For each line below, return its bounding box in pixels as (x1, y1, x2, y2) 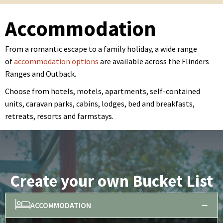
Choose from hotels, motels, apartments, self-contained (5, 86, 200, 96)
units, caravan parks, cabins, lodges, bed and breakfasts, (5, 99, 195, 109)
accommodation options (12, 56, 99, 66)
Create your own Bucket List (10, 171, 213, 191)
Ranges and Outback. (5, 69, 76, 79)
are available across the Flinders (99, 56, 209, 66)
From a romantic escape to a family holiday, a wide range (5, 44, 197, 54)
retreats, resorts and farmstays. (5, 111, 113, 121)
